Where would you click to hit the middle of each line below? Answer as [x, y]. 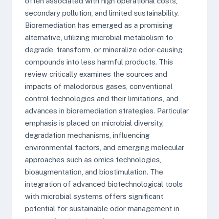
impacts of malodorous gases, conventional [99, 86]
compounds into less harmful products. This [99, 62]
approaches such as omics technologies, [93, 160]
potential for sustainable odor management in [102, 208]
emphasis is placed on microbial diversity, [94, 123]
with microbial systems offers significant [94, 196]
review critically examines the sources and [96, 74]
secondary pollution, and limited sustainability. [102, 13]
